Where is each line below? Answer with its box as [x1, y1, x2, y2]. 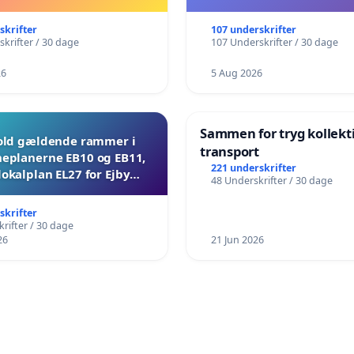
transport [200, 141, 259, 160]
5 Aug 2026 [210, 66, 262, 80]
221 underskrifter [210, 160, 296, 175]
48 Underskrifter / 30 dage [210, 173, 333, 187]
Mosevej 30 [14, 182, 81, 198]
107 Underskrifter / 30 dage [210, 35, 338, 49]
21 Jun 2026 [210, 232, 264, 247]
